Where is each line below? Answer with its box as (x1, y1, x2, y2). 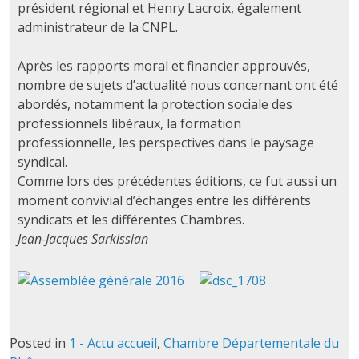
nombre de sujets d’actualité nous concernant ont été (17, 75, 338, 94)
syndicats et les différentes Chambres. (17, 210, 244, 228)
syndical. (17, 152, 67, 171)
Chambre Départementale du (163, 333, 339, 352)
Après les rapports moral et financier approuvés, (17, 56, 310, 75)
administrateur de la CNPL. (17, 18, 178, 36)
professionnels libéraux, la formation (17, 114, 241, 132)
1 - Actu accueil (68, 333, 157, 352)
